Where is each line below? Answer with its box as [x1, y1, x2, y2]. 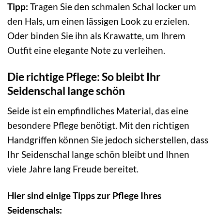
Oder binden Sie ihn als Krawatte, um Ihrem [7, 30, 186, 42]
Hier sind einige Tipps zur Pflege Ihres [7, 189, 161, 201]
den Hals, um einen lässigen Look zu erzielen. [7, 15, 189, 27]
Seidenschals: [7, 204, 62, 216]
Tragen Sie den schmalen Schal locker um [28, 1, 196, 13]
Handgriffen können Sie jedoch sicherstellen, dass [7, 134, 208, 145]
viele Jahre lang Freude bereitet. [7, 163, 139, 174]
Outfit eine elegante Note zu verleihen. [7, 45, 165, 56]
